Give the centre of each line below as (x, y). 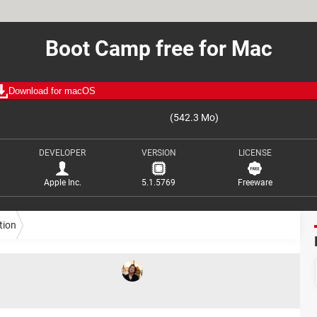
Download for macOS (52, 91)
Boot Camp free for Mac (158, 48)
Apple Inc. (62, 183)
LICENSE (255, 153)
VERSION (158, 153)
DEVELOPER (62, 153)
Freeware (255, 183)
